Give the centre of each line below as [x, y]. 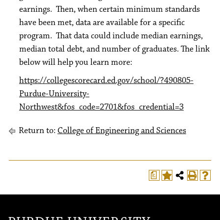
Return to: [37, 131]
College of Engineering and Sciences [122, 131]
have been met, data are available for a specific [102, 23]
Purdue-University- [54, 94]
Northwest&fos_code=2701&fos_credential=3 [101, 107]
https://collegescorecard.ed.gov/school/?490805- [106, 81]
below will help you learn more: [76, 62]
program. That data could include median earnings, [111, 36]
